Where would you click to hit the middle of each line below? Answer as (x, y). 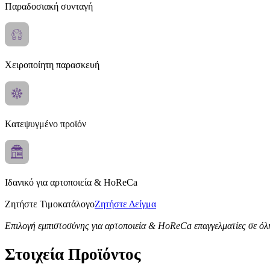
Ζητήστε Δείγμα (125, 204)
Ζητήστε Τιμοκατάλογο (50, 204)
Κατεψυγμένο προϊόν (46, 124)
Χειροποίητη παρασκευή (52, 65)
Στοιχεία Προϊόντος (73, 254)
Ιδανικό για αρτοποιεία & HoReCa (71, 183)
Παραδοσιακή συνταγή (49, 6)
